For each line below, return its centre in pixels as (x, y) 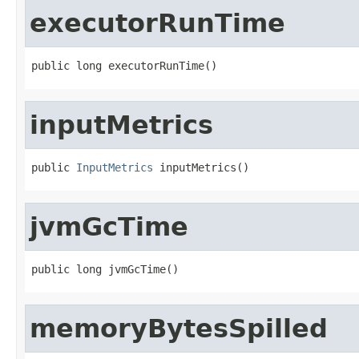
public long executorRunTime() (124, 65)
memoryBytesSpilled (179, 328)
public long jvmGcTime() (105, 269)
